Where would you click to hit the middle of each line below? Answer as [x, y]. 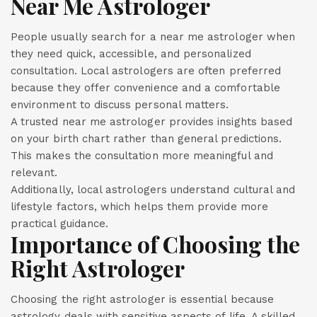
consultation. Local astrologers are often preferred [146, 71]
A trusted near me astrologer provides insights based [152, 122]
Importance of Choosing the [156, 244]
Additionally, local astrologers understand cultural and [153, 190]
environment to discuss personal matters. [120, 105]
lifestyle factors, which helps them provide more [139, 207]
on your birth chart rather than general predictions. [146, 139]
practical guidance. [60, 224]
